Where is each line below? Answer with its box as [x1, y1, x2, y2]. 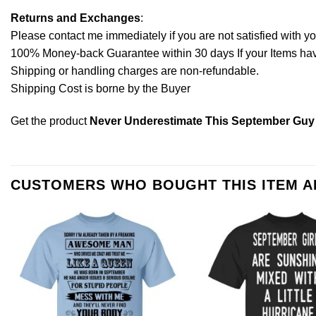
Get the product [11, 114, 90, 127]
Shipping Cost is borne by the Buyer [11, 82, 190, 95]
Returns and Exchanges [11, 11, 140, 24]
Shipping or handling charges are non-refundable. [11, 64, 259, 77]
